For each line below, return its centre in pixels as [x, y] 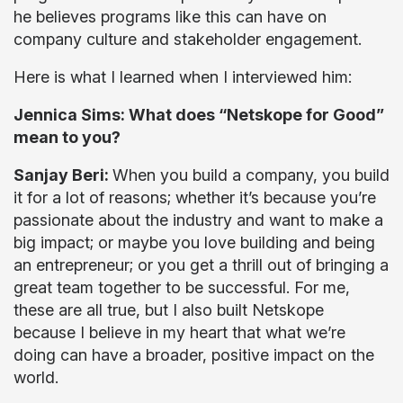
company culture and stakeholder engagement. [190, 39]
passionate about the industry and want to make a [198, 220]
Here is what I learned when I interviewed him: [185, 77]
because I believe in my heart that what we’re [179, 332]
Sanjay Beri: [63, 175]
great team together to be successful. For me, [182, 287]
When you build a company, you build [251, 175]
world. [38, 377]
